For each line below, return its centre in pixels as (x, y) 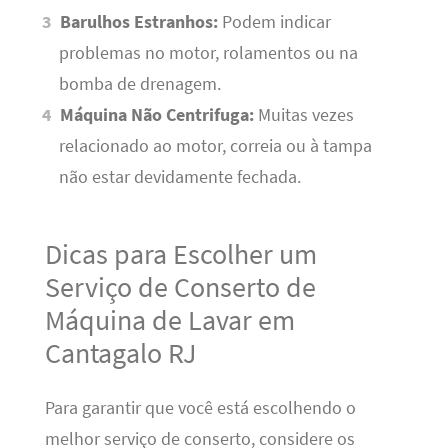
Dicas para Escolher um (180, 254)
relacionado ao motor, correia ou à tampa (215, 146)
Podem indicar (275, 22)
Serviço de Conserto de (180, 287)
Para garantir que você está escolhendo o (200, 407)
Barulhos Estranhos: (139, 22)
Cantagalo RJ (120, 353)
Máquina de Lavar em (169, 320)
